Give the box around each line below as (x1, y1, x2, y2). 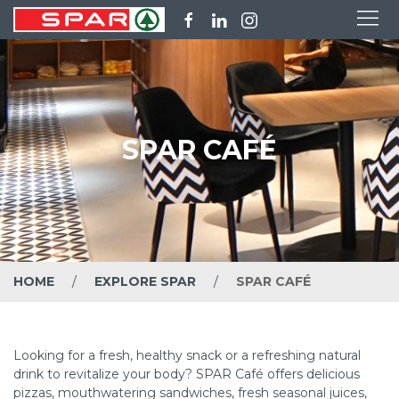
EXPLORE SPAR (94, 273, 196, 289)
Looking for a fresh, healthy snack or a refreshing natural (13, 347, 361, 363)
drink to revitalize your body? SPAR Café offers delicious (13, 366, 360, 382)
